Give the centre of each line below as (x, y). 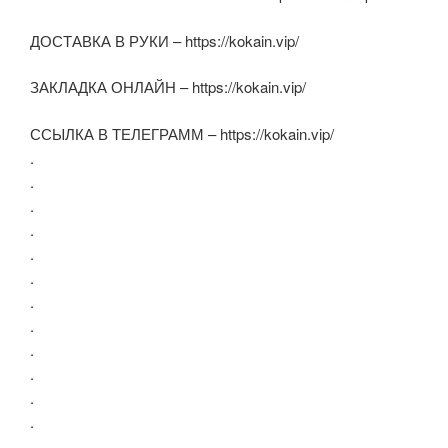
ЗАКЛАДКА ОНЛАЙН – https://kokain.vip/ (168, 87)
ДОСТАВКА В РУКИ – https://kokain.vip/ (164, 40)
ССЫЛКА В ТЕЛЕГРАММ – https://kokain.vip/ (182, 133)
